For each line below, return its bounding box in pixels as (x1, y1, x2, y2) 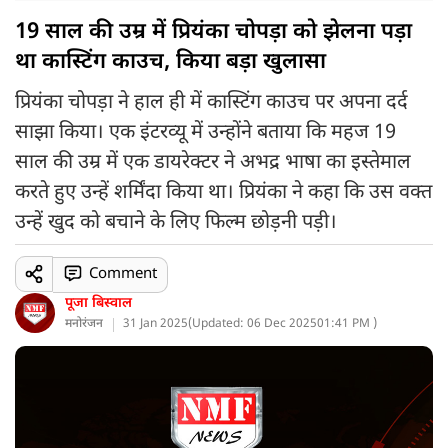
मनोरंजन (65, 316, 103, 332)
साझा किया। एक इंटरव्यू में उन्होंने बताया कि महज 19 (15, 120, 396, 146)
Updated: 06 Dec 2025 (192, 316, 317, 332)
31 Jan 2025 (123, 316, 188, 332)
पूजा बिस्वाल (65, 294, 132, 313)
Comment (88, 264, 157, 284)
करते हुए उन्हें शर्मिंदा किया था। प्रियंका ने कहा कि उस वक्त (15, 180, 432, 206)
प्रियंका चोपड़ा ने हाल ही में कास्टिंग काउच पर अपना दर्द (15, 90, 408, 116)
